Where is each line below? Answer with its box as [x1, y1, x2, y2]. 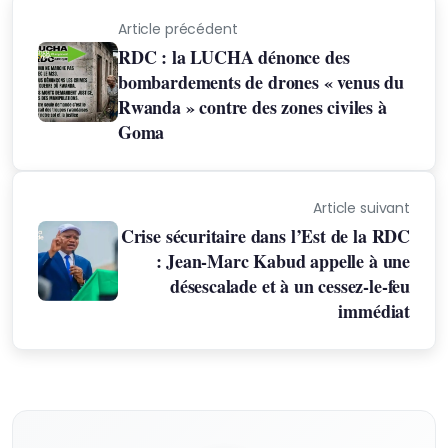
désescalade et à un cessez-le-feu [169, 273, 410, 299]
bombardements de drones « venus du [118, 69, 404, 95]
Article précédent [118, 19, 238, 39]
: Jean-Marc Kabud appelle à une [155, 248, 410, 274]
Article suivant [313, 198, 410, 218]
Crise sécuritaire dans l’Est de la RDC [120, 223, 410, 249]
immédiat [338, 298, 410, 324]
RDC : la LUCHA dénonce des [118, 44, 350, 70]
